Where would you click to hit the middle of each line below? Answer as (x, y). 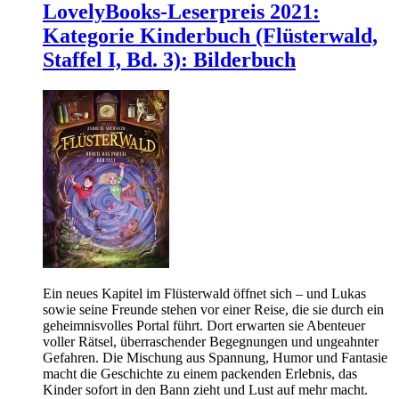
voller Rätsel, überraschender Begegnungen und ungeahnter (211, 341)
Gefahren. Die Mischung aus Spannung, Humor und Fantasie (215, 357)
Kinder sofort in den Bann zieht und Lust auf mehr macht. (205, 389)
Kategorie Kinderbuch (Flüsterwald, (210, 35)
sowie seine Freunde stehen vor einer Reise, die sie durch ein (213, 309)
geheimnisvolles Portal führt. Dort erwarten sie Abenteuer (204, 325)
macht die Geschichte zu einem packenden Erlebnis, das (200, 373)
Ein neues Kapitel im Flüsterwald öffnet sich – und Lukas (204, 293)
